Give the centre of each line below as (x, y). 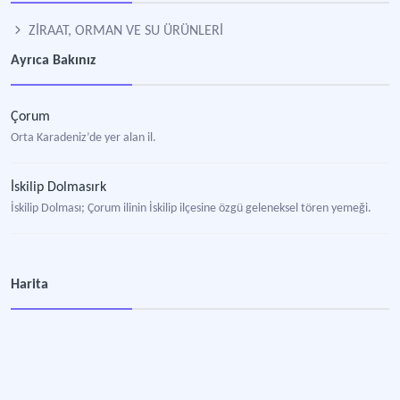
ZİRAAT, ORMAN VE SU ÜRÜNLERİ (124, 31)
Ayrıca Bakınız (53, 61)
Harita (29, 285)
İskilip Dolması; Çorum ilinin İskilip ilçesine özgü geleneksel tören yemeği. (191, 208)
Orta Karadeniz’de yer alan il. (83, 138)
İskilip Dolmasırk (58, 187)
